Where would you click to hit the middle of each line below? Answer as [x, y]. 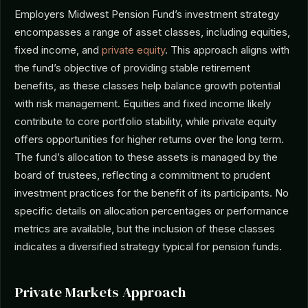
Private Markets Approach [100, 292]
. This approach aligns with [227, 50]
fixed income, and [58, 50]
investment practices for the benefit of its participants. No [152, 193]
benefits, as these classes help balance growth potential [147, 86]
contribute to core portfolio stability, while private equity [145, 121]
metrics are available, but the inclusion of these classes [145, 229]
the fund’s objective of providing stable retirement [132, 68]
